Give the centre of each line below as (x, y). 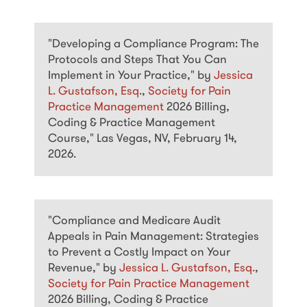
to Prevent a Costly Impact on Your (139, 253)
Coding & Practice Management (132, 123)
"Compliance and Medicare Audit (134, 221)
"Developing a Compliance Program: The (153, 45)
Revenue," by (84, 269)
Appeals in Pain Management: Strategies (153, 237)
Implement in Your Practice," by (131, 76)
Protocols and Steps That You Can (137, 60)
